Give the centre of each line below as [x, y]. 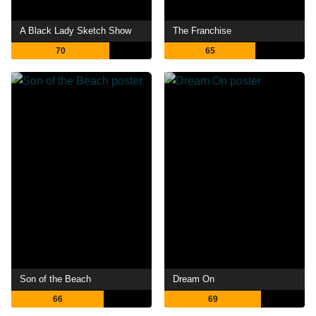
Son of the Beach [56, 279]
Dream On [194, 279]
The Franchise [202, 30]
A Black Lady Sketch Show [76, 30]
